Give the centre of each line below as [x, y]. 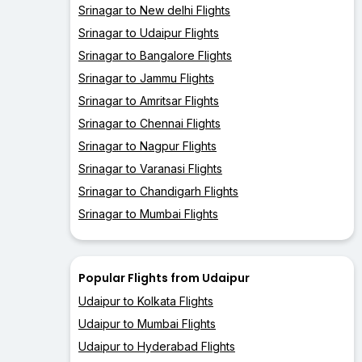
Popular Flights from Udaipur [164, 278]
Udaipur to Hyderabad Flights [157, 347]
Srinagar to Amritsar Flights [149, 101]
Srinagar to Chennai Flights [149, 124]
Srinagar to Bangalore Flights [155, 56]
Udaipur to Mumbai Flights [147, 324]
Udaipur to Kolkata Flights [146, 301]
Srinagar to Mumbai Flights [148, 214]
